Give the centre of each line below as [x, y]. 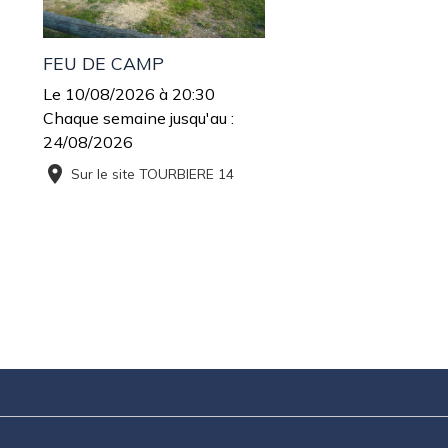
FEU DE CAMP [103, 62]
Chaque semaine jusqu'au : [138, 117]
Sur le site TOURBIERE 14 [152, 173]
